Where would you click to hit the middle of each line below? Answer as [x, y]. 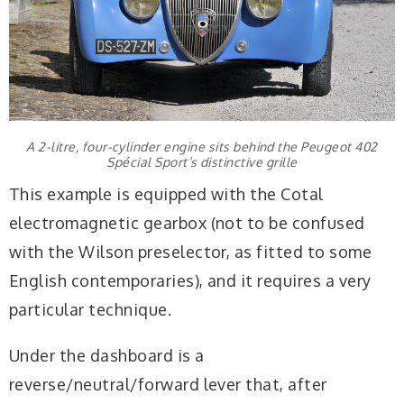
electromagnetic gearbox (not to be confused [187, 222]
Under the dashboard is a [107, 355]
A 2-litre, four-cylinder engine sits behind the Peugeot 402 [202, 147]
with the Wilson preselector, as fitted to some [191, 251]
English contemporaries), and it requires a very [190, 280]
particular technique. [91, 309]
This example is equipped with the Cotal [166, 193]
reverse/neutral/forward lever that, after [168, 384]
